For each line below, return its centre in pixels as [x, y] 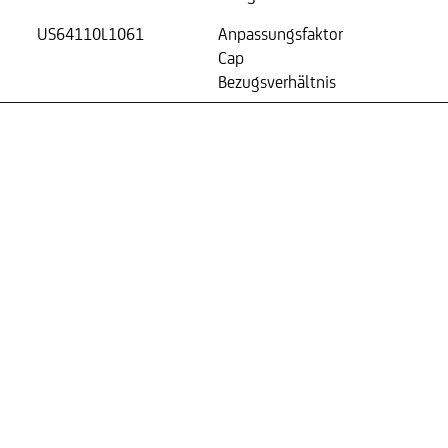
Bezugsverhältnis [277, 82]
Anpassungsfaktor [280, 34]
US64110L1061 [90, 34]
